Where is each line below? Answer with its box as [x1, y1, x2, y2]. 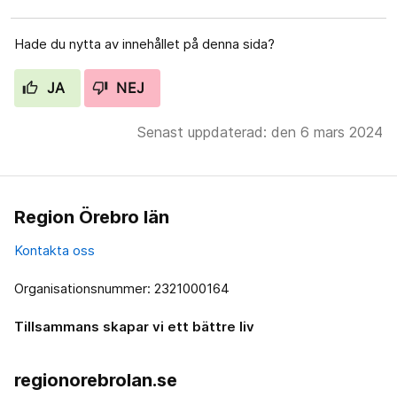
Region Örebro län [14, 206, 169, 228]
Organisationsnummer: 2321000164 [14, 279, 230, 297]
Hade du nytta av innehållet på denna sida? [14, 35, 275, 52]
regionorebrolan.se [14, 369, 177, 391]
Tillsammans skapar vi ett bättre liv [14, 317, 254, 335]
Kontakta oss [14, 241, 95, 259]
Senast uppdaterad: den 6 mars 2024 [137, 122, 383, 141]
